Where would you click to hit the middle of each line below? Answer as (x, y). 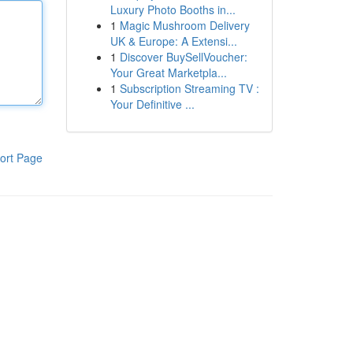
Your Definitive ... (152, 104)
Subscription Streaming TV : (189, 88)
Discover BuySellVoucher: (183, 57)
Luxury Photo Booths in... (173, 9)
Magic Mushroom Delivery (184, 25)
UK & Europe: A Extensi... (173, 41)
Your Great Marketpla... (168, 72)
